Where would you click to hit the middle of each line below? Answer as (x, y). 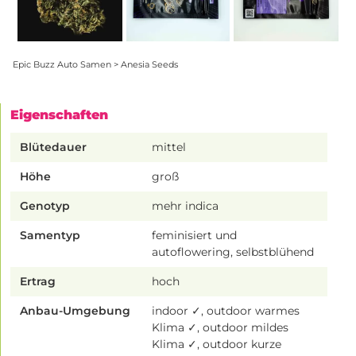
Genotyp (45, 205)
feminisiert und (195, 235)
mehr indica (186, 205)
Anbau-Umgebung (75, 310)
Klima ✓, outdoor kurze (217, 344)
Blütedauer (53, 147)
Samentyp (50, 235)
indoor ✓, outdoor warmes (226, 310)
